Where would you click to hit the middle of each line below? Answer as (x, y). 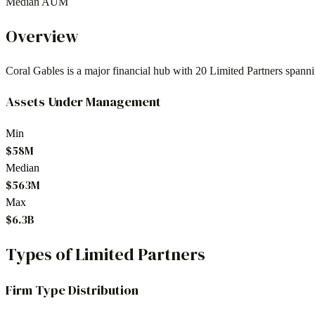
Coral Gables (35, 70)
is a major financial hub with (130, 70)
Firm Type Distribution (72, 290)
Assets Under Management (83, 102)
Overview (42, 36)
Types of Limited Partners (105, 254)
